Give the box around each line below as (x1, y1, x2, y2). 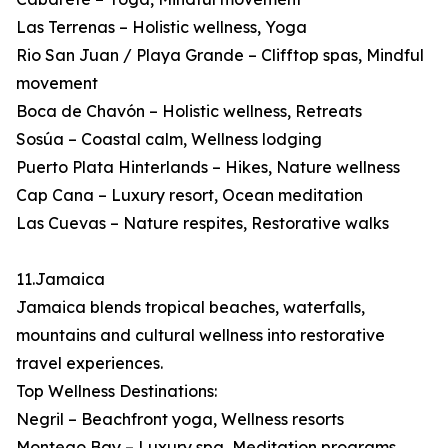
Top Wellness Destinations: (16, 381, 217, 402)
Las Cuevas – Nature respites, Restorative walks (16, 213, 389, 234)
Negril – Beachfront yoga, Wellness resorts (16, 409, 344, 430)
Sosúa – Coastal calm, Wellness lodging (16, 129, 322, 150)
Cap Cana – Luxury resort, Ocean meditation (16, 185, 363, 206)
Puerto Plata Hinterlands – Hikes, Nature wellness (16, 157, 400, 178)
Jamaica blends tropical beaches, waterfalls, (16, 297, 365, 318)
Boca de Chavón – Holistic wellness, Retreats (16, 101, 362, 122)
